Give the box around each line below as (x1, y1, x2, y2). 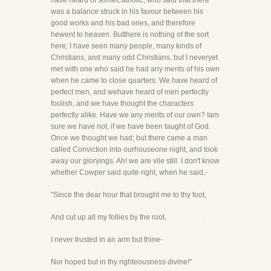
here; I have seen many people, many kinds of (51, 42, 201, 50)
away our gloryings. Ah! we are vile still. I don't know (51, 157, 220, 165)
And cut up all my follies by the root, (51, 213, 166, 221)
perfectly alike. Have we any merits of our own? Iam (51, 111, 219, 119)
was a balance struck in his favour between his (51, 7, 203, 16)
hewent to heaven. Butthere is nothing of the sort (51, 30, 209, 39)
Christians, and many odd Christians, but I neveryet (51, 53, 218, 62)
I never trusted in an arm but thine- (51, 235, 163, 244)
